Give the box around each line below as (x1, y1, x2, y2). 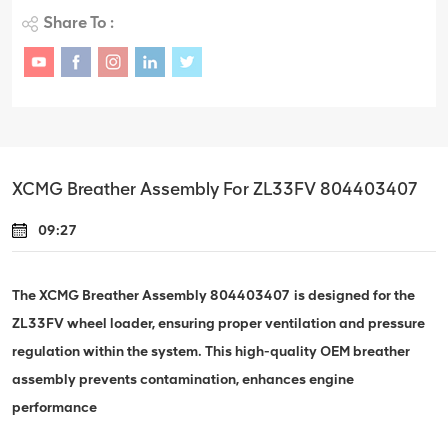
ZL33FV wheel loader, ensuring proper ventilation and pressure (12, 314, 425, 332)
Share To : (43, 12, 114, 32)
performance (12, 398, 97, 416)
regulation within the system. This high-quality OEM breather (12, 342, 410, 360)
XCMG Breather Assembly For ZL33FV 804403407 (12, 177, 419, 199)
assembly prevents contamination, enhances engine (12, 370, 354, 388)
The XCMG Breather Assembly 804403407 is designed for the (12, 286, 415, 304)
